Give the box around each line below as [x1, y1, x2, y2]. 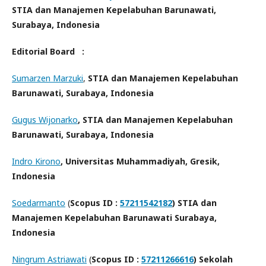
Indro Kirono [12, 155, 61, 167]
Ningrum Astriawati [12, 253, 87, 265]
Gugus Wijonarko [12, 113, 78, 125]
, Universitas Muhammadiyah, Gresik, [61, 155, 220, 167]
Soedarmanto [12, 197, 65, 208]
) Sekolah [194, 253, 233, 265]
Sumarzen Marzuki [12, 72, 83, 84]
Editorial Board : [12, 45, 87, 57]
